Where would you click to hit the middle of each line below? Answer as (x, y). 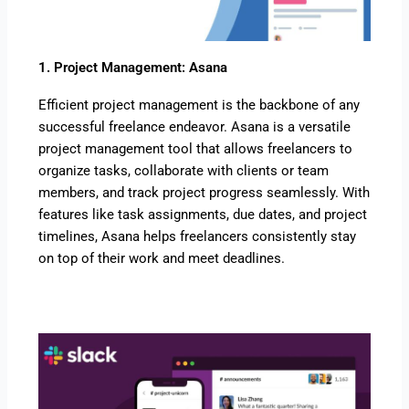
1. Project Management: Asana (133, 67)
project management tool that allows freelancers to (196, 148)
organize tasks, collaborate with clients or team (184, 170)
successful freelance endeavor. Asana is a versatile (195, 126)
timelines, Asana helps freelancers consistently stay (198, 236)
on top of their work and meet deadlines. (162, 258)
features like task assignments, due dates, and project (203, 214)
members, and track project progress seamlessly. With (204, 192)
